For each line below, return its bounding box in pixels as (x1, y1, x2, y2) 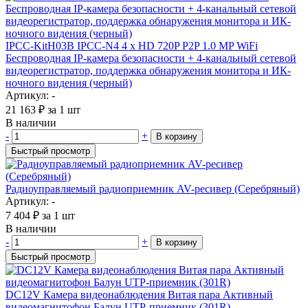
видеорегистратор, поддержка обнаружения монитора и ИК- (5, 64, 291, 76)
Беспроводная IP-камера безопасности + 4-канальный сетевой (5, 52, 296, 64)
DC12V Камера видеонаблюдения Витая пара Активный (5, 288, 273, 300)
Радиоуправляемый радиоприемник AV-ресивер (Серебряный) (5, 182, 300, 195)
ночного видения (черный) (5, 76, 132, 89)
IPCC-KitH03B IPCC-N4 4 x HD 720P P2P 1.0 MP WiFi (5, 39, 258, 52)
